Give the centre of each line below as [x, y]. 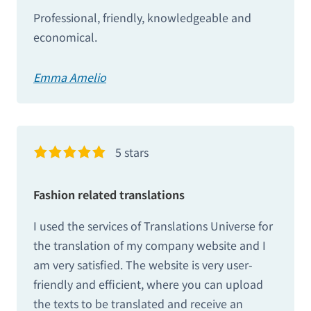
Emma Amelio [70, 77]
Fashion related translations [109, 195]
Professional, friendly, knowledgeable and [142, 18]
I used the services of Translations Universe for [153, 225]
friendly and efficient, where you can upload [148, 284]
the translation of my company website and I [150, 245]
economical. [65, 37]
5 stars [132, 152]
